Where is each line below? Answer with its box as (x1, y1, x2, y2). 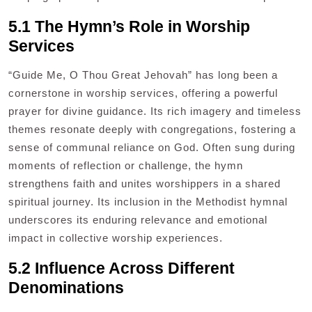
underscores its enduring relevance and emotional (8, 214, 267, 226)
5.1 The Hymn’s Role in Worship (8, 17, 250, 36)
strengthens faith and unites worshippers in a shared (8, 178, 281, 190)
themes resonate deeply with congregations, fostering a (8, 123, 296, 136)
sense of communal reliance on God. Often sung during (8, 141, 295, 154)
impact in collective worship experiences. (8, 232, 223, 244)
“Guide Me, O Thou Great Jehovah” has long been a (8, 69, 278, 81)
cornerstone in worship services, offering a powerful (8, 87, 278, 100)
